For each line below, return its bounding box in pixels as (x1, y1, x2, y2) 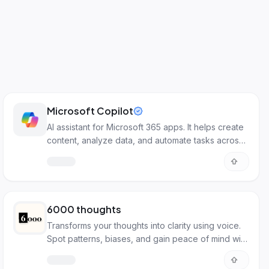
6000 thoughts (47, 203, 122, 216)
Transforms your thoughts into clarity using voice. (47, 220, 241, 231)
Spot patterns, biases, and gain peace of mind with (47, 234, 249, 244)
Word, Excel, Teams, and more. (47, 148, 171, 159)
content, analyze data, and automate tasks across (47, 135, 244, 145)
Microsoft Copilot (47, 104, 134, 117)
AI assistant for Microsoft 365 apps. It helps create (47, 122, 244, 132)
